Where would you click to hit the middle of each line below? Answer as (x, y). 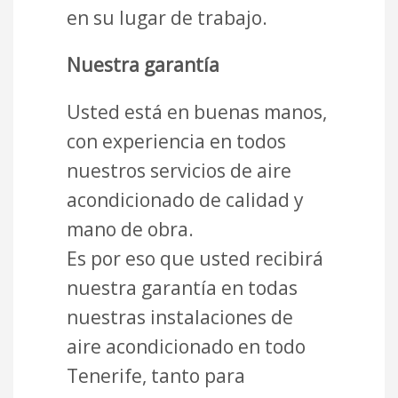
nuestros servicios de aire (179, 170)
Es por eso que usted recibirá (195, 258)
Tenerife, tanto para (156, 375)
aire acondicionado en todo (186, 346)
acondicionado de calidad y (185, 199)
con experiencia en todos (176, 141)
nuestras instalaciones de (180, 317)
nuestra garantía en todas (182, 287)
